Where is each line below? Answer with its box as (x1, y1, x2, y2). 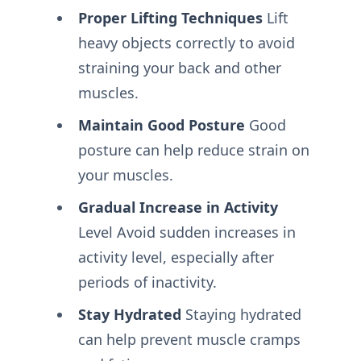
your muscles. (77, 165, 173, 185)
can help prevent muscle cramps (77, 330, 301, 350)
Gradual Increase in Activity (77, 197, 278, 218)
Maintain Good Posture (77, 115, 245, 135)
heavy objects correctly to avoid (77, 33, 295, 53)
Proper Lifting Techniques (77, 8, 263, 28)
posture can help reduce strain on (77, 140, 309, 160)
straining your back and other (77, 58, 281, 78)
